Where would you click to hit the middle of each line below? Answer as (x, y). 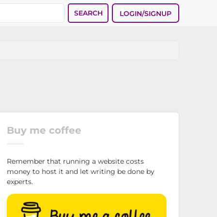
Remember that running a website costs (76, 162)
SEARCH (88, 13)
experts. (20, 182)
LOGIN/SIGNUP (146, 14)
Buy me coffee (44, 131)
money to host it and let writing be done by (81, 172)
